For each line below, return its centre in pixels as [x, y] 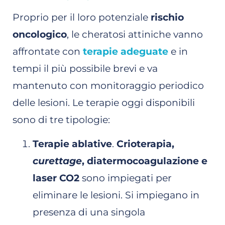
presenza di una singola [89, 212]
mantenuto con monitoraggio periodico [108, 85]
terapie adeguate [126, 51]
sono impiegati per [126, 178]
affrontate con [48, 51]
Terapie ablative [72, 144]
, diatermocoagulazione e [145, 161]
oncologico [40, 34]
